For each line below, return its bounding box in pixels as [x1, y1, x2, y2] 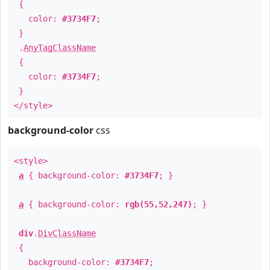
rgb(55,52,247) [125, 199, 192, 209]
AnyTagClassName [24, 43, 96, 52]
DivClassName [38, 228, 96, 238]
